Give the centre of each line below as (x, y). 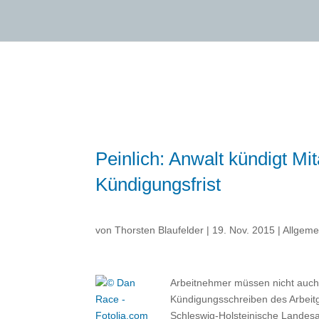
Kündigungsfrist (158, 184)
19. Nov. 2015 (244, 230)
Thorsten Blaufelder (159, 230)
